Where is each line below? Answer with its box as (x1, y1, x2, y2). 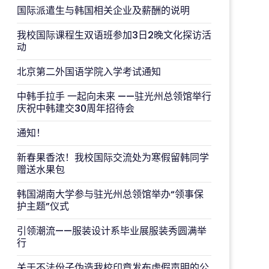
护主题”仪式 (17, 199, 69, 213)
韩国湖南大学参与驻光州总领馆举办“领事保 (17, 187, 204, 201)
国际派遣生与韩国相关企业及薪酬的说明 (17, 4, 190, 17)
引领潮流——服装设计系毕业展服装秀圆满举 (17, 224, 207, 238)
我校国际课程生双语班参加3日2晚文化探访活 (17, 28, 211, 42)
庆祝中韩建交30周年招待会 (17, 101, 134, 115)
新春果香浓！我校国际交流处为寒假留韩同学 (17, 151, 209, 165)
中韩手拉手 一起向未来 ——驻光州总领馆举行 (17, 89, 211, 103)
